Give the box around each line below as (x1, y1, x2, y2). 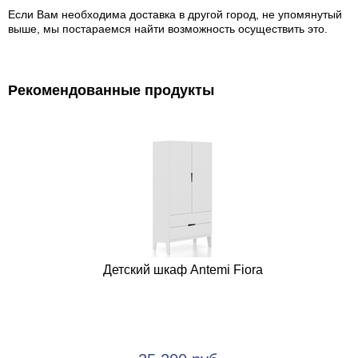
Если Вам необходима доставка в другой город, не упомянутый (8, 8, 342, 21)
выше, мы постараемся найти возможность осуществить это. (8, 22, 328, 35)
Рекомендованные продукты (8, 82, 214, 98)
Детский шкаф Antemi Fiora (103, 263, 263, 276)
